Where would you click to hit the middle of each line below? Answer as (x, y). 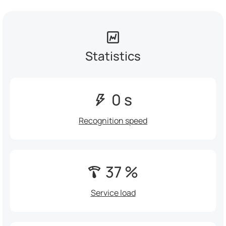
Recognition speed (113, 121)
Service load (113, 193)
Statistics (113, 56)
